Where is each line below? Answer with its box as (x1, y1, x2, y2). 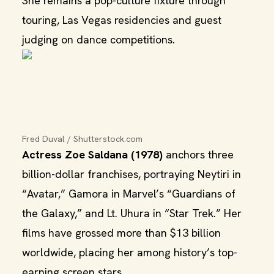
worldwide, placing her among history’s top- (22, 245, 237, 259)
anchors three (163, 147, 234, 161)
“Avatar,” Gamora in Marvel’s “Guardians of (22, 187, 235, 201)
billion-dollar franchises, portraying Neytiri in (22, 167, 241, 181)
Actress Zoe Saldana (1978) (22, 147, 163, 161)
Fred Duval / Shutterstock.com (22, 133, 143, 144)
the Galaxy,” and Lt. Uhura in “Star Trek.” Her (22, 206, 242, 220)
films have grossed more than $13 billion (22, 226, 221, 240)
